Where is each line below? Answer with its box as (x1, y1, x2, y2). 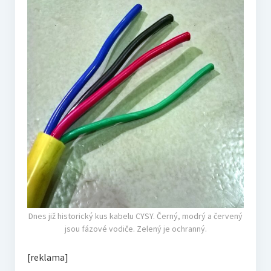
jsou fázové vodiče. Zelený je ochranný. (64, 223, 207, 235)
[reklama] (27, 251, 68, 264)
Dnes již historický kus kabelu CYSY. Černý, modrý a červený (28, 211, 243, 222)
